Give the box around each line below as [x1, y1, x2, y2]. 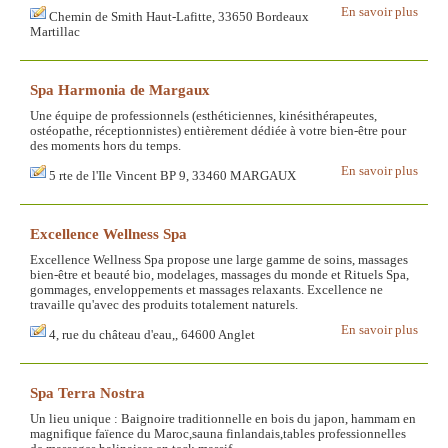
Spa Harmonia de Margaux [30, 81, 210, 99]
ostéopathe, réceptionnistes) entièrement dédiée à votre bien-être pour [30, 124, 406, 139]
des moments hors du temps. [30, 139, 181, 154]
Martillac [30, 25, 80, 40]
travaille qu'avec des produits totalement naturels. [30, 298, 298, 313]
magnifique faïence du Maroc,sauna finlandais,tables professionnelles [30, 427, 406, 442]
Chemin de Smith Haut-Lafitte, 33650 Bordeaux [49, 10, 309, 25]
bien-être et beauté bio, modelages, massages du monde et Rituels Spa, [30, 268, 409, 283]
